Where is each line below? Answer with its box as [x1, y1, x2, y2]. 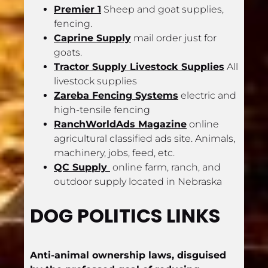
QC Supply [54, 161, 110, 173]
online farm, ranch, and [110, 161, 221, 173]
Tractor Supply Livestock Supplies [54, 60, 224, 72]
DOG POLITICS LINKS [30, 202, 220, 230]
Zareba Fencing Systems [54, 89, 178, 101]
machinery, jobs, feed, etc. [54, 147, 175, 159]
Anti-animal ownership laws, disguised [30, 249, 226, 261]
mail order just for [131, 32, 217, 44]
